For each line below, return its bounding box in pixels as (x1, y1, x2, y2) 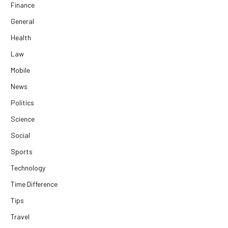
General (11, 16, 34, 25)
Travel (11, 212, 30, 221)
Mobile (11, 65, 30, 74)
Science (11, 114, 35, 123)
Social (11, 130, 30, 139)
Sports (11, 147, 33, 156)
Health (11, 33, 31, 42)
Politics (11, 98, 34, 107)
